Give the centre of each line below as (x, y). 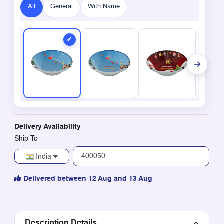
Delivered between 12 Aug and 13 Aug (88, 179)
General (61, 6)
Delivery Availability (47, 127)
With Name (104, 6)
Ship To (26, 139)
